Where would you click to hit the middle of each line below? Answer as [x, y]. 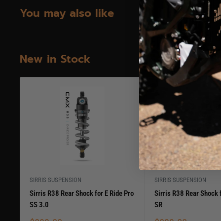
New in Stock [55, 59]
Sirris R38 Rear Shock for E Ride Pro [82, 194]
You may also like [67, 13]
